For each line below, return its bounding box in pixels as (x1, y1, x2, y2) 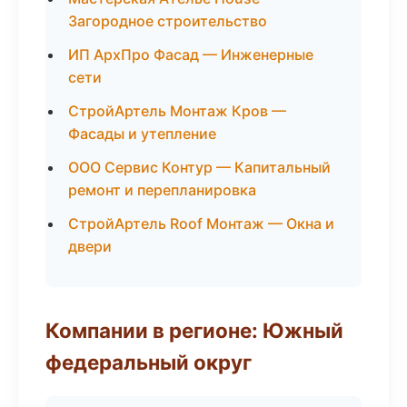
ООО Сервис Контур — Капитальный (68, 158, 331, 176)
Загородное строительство (68, 12, 267, 30)
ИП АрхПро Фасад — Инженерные (68, 45, 313, 64)
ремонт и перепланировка (68, 181, 256, 199)
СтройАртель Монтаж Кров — (68, 102, 286, 120)
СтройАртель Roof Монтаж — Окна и (68, 214, 334, 233)
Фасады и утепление (68, 124, 216, 143)
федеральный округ (45, 350, 252, 374)
